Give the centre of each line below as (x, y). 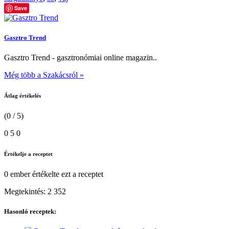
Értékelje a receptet (28, 154)
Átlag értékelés (22, 95)
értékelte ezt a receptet (67, 174)
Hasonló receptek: (30, 211)
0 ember (17, 174)
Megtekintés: (26, 191)
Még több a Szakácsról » (44, 75)
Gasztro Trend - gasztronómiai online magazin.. (81, 57)
